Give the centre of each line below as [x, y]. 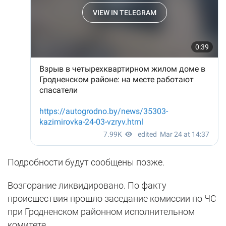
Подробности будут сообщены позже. [86, 162]
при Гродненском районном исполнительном [101, 211]
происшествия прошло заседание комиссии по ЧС [112, 198]
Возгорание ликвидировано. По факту [87, 185]
